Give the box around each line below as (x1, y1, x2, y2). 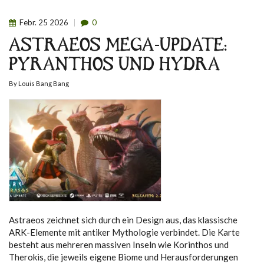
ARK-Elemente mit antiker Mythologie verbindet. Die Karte (9, 227, 240, 238)
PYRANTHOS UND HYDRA (9, 56, 220, 76)
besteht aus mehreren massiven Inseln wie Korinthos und (9, 239, 229, 250)
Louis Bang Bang (18, 79, 69, 87)
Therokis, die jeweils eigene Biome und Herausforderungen (9, 252, 238, 263)
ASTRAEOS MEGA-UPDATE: (9, 37, 227, 57)
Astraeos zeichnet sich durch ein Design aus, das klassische (9, 214, 237, 226)
